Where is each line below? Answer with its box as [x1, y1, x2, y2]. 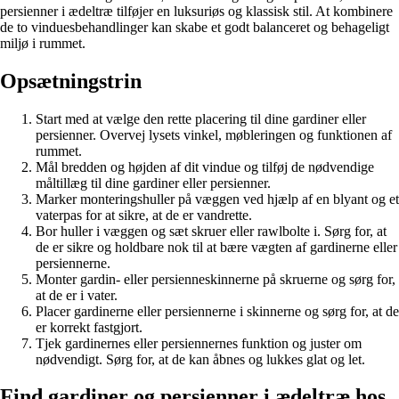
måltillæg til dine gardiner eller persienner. [36, 175, 271, 191]
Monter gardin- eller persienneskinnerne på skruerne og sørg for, [36, 271, 395, 287]
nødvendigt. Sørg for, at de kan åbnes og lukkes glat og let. [36, 351, 365, 367]
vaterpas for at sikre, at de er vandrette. [36, 207, 252, 223]
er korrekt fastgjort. [36, 319, 142, 335]
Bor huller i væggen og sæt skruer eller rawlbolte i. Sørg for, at [36, 223, 387, 239]
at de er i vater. [36, 287, 118, 303]
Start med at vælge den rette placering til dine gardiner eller [36, 110, 366, 126]
